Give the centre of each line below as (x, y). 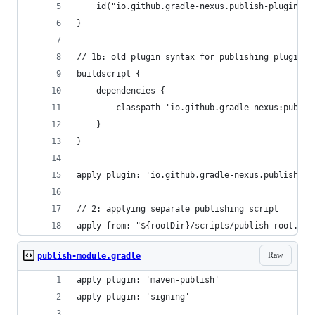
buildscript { (109, 74)
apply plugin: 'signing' (133, 297)
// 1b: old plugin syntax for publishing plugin (190, 57)
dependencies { (121, 91)
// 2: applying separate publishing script (178, 209)
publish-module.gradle (89, 256)
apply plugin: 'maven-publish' (148, 280)
